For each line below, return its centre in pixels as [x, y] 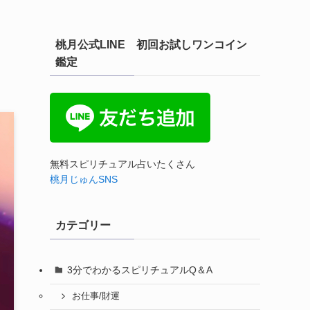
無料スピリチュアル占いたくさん [122, 164]
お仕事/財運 [95, 297]
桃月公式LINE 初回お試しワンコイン [151, 45]
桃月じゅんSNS [84, 179]
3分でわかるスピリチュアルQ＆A [139, 270]
